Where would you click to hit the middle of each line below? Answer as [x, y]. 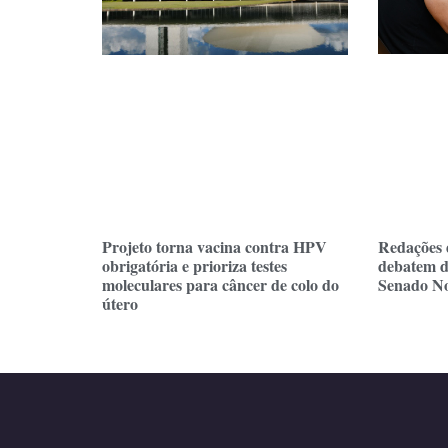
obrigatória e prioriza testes [194, 266]
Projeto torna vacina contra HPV [214, 247]
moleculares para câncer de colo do [220, 285]
